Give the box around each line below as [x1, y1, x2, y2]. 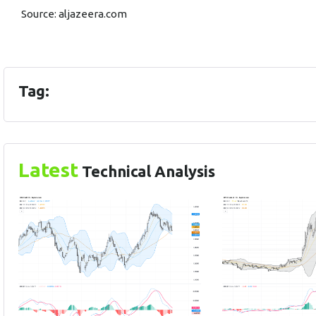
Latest [18, 159, 78, 181]
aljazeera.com [59, 8, 127, 20]
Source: [21, 8, 59, 20]
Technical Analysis [78, 162, 215, 180]
